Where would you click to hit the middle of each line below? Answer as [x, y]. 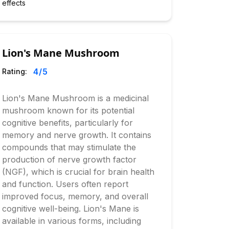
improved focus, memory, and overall [75, 196]
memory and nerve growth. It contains [76, 135]
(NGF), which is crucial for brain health [78, 172]
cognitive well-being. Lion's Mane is [70, 209]
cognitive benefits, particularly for [67, 123]
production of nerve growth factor [69, 159]
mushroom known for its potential [68, 110]
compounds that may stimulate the [69, 147]
